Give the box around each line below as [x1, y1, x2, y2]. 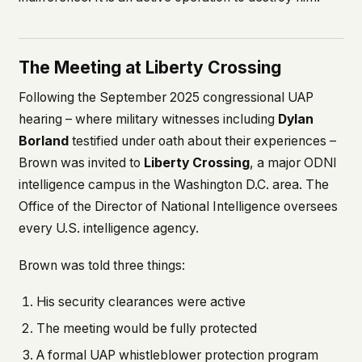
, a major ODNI [249, 154, 337, 170]
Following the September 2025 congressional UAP [18, 89, 314, 105]
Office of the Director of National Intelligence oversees [18, 198, 338, 214]
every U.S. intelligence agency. [18, 220, 199, 236]
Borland [18, 133, 69, 149]
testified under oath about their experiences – [68, 133, 336, 149]
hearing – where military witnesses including [18, 111, 278, 127]
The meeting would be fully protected [36, 321, 257, 337]
